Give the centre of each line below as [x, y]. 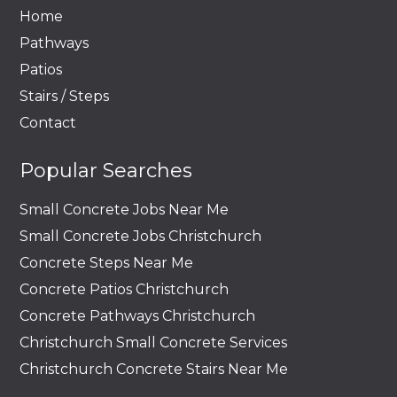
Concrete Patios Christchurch [124, 290]
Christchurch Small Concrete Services [153, 343]
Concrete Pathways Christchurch [137, 316]
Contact [48, 123]
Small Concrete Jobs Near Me [124, 210]
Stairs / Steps [64, 97]
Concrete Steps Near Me [106, 263]
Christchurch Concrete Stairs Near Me [154, 370]
